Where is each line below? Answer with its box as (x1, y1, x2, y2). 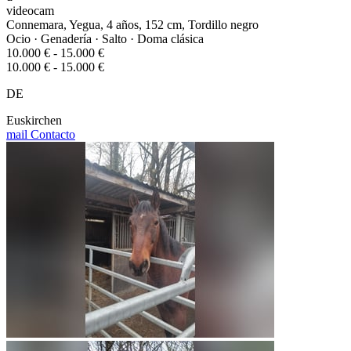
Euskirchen (6, 114, 62, 128)
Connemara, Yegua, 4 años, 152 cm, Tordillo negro (6, 18, 259, 32)
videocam (6, 4, 54, 18)
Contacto (27, 128, 75, 142)
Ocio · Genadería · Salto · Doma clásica (6, 32, 204, 46)
